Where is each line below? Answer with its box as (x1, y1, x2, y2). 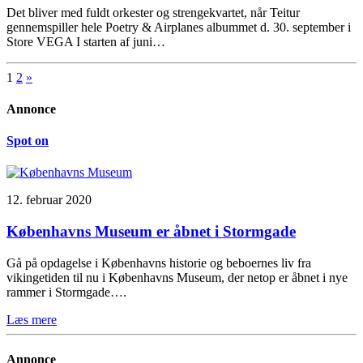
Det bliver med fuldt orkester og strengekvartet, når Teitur (6, 5, 300, 19)
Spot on (6, 134, 49, 148)
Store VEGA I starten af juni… (6, 34, 165, 49)
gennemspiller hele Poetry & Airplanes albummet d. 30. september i (6, 19, 351, 34)
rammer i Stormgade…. (6, 284, 126, 299)
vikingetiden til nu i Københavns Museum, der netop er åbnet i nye (6, 270, 348, 284)
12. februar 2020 (6, 193, 92, 207)
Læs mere (6, 312, 57, 327)
